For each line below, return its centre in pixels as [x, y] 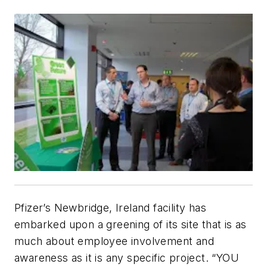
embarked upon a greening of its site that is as [131, 224]
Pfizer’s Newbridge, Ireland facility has [110, 208]
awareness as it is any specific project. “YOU [127, 258]
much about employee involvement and [114, 241]
